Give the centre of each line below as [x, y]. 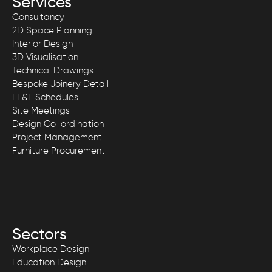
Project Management [57, 137]
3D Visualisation [45, 57]
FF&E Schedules [45, 97]
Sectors [39, 235]
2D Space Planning [52, 30]
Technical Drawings [53, 70]
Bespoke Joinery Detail [60, 84]
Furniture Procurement [59, 151]
